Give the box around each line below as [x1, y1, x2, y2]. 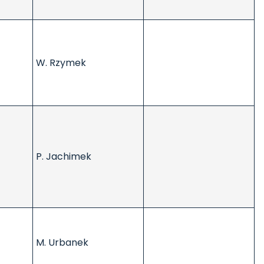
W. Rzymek [36, 56, 86, 70]
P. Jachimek [36, 150, 91, 164]
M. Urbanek [36, 236, 88, 250]
